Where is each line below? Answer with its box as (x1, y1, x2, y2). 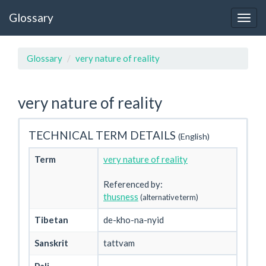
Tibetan (34, 214, 68, 225)
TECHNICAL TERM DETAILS (28, 128, 178, 142)
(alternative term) (140, 192, 198, 202)
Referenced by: (103, 179, 163, 189)
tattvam (103, 237, 135, 248)
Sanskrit (34, 237, 68, 248)
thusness (103, 191, 138, 202)
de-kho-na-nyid (103, 214, 164, 225)
